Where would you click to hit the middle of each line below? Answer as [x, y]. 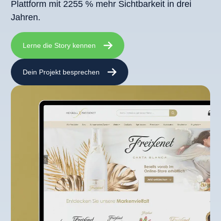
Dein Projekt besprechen [61, 72]
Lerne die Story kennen [59, 46]
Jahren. [26, 18]
